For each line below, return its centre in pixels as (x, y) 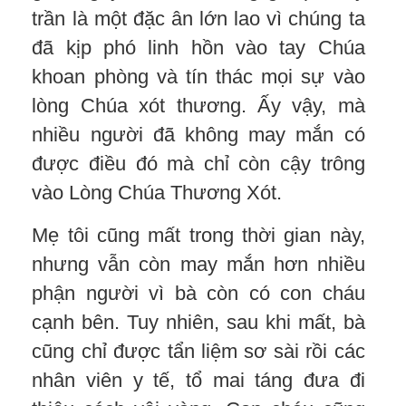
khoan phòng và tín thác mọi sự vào (198, 76)
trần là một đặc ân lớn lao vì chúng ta (198, 18)
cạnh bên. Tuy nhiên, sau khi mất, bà (198, 322)
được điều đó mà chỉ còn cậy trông (198, 163)
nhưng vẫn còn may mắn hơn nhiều (198, 264)
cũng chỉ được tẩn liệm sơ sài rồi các (198, 351)
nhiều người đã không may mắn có (198, 134)
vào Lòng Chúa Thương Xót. (157, 192)
